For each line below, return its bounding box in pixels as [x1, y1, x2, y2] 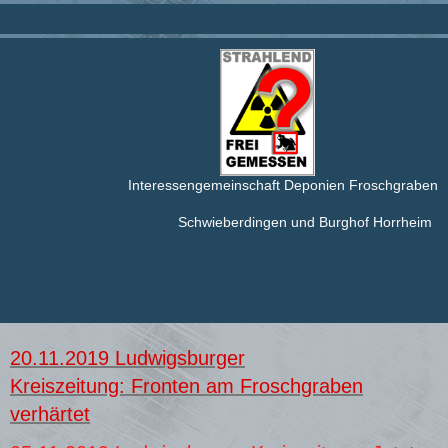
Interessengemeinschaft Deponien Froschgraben [128, 177, 438, 194]
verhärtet [10, 402, 90, 425]
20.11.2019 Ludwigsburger [10, 346, 245, 369]
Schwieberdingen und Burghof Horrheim [178, 214, 432, 231]
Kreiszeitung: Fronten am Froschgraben [10, 374, 363, 397]
